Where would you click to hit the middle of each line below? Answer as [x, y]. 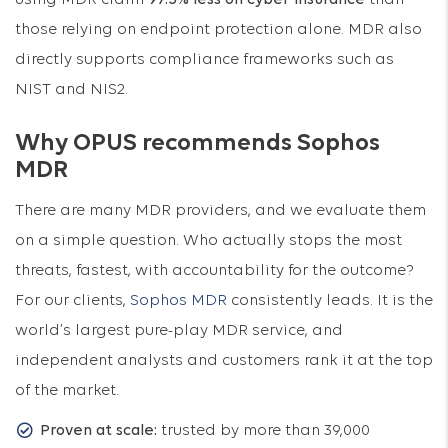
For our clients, [72, 301]
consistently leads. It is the [330, 301]
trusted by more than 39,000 [263, 431]
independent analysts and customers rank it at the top [224, 361]
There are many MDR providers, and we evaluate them [220, 211]
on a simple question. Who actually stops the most [208, 241]
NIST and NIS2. [71, 90]
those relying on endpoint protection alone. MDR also [218, 30]
